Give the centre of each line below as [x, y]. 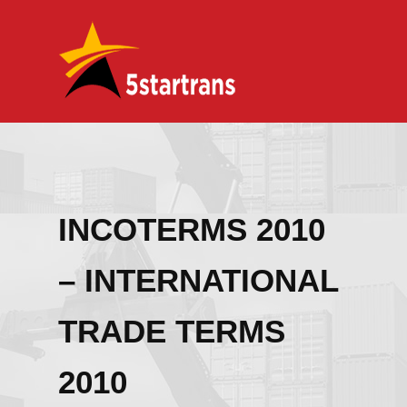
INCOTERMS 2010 [192, 229]
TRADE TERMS [172, 331]
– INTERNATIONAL [198, 280]
